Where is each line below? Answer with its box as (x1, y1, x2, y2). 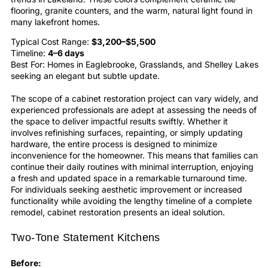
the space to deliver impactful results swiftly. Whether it (11, 116, 228, 127)
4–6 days (48, 48, 84, 59)
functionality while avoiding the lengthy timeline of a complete (11, 196, 252, 206)
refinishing (45, 127, 85, 138)
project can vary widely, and (145, 93, 258, 104)
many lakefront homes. (11, 16, 100, 27)
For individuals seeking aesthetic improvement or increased (11, 184, 242, 195)
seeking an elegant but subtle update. (11, 71, 160, 81)
